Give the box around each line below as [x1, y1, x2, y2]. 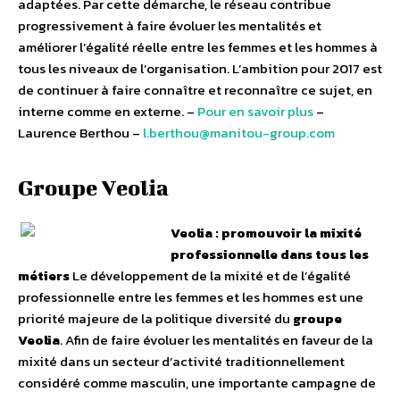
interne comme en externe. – [18, 101, 197, 122]
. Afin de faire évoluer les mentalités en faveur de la [60, 329, 373, 351]
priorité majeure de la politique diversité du [18, 308, 293, 329]
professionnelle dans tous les [171, 244, 369, 265]
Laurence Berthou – [18, 122, 143, 144]
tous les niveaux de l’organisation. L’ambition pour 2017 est [18, 58, 382, 79]
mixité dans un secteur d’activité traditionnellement [18, 351, 345, 372]
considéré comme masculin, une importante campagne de [18, 372, 376, 394]
